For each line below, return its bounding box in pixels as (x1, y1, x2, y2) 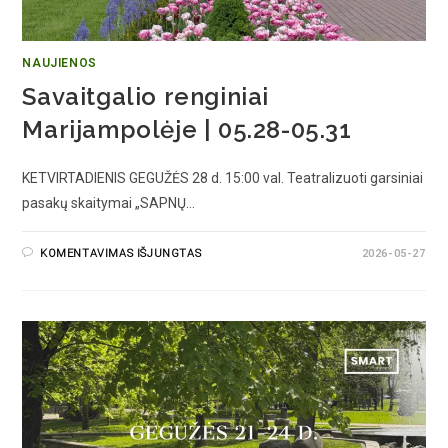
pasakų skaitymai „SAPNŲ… (22, 194, 196, 211)
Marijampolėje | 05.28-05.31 (22, 114, 352, 144)
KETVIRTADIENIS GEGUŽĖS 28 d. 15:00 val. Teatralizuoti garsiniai (22, 169, 424, 186)
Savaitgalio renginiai (22, 81, 270, 111)
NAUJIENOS (22, 55, 97, 70)
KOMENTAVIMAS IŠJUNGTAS (40, 246, 202, 260)
